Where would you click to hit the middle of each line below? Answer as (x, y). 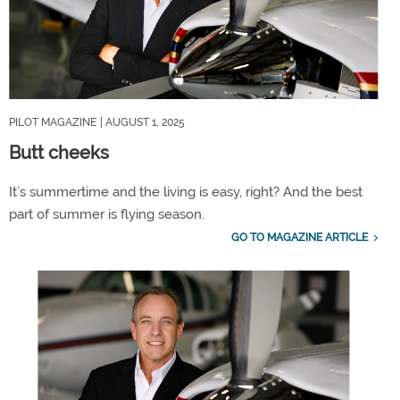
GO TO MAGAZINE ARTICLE (299, 238)
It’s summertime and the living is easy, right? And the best (186, 192)
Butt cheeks (59, 153)
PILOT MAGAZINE (53, 123)
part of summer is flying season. (107, 215)
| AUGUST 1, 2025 (142, 123)
